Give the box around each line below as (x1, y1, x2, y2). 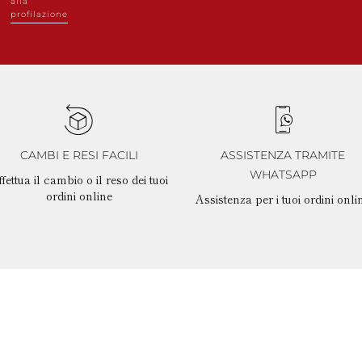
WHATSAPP (249, 166, 317, 182)
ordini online (45, 187, 112, 204)
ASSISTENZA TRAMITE (221, 147, 346, 162)
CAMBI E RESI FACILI (19, 147, 138, 162)
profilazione (11, 8, 68, 19)
